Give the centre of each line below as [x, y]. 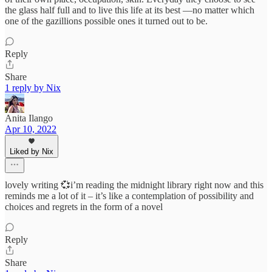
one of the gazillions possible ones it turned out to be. [106, 21]
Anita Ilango [29, 118]
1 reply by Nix [33, 87]
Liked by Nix [32, 151]
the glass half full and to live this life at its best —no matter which [130, 10]
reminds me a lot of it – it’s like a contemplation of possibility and [129, 195]
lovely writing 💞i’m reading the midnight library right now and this [134, 185]
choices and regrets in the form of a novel [84, 206]
